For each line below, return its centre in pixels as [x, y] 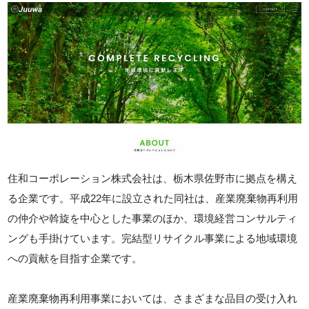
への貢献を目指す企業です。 [75, 259]
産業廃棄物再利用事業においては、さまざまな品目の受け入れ [153, 299]
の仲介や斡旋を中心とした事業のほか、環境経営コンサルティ [153, 219]
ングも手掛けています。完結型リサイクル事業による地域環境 [153, 239]
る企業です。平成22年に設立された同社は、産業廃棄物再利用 [153, 199]
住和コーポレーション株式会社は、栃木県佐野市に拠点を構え [153, 179]
